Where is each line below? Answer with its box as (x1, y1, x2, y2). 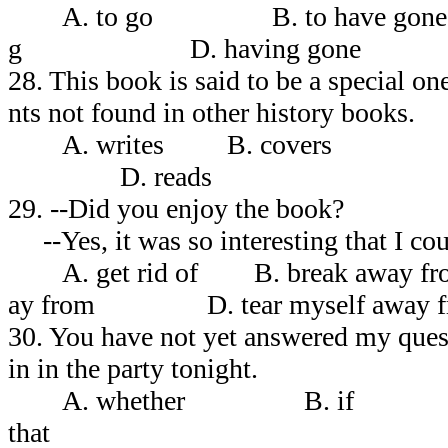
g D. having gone (8, 32, 361, 64)
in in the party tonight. (8, 352, 258, 384)
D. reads (8, 160, 212, 192)
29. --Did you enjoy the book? (8, 192, 344, 224)
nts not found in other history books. (8, 96, 415, 128)
